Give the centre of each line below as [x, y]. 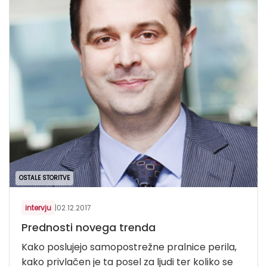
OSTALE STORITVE [44, 178]
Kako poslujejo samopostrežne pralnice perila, [129, 247]
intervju [38, 208]
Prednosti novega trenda [89, 228]
